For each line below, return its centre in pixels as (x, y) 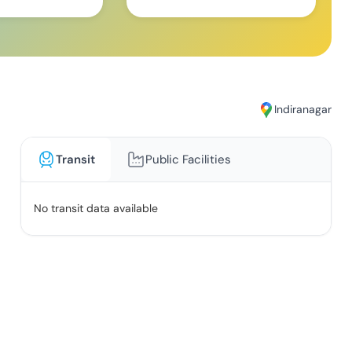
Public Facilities (188, 159)
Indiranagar (303, 110)
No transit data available (95, 208)
